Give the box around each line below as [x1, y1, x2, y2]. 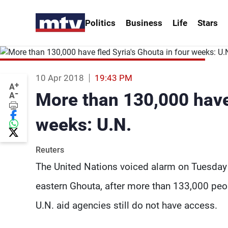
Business [126, 17, 162, 28]
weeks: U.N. [36, 114, 131, 135]
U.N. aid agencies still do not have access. [36, 199, 217, 211]
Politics [85, 17, 116, 28]
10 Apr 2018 [36, 72, 84, 83]
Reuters [36, 145, 64, 155]
